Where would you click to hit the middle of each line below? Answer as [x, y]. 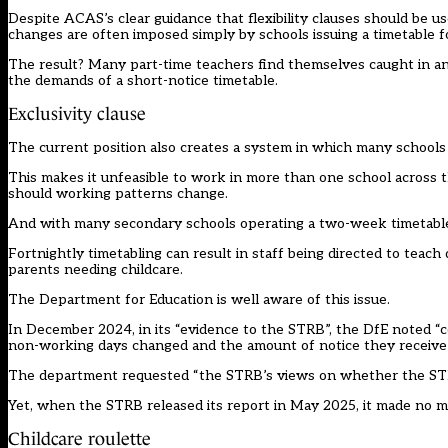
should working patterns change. [118, 193]
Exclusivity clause [77, 113]
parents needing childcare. [95, 269]
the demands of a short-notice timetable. [143, 81]
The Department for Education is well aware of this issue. [199, 299]
